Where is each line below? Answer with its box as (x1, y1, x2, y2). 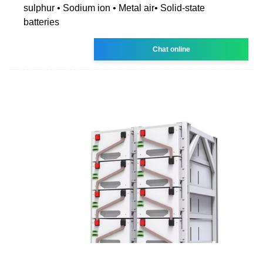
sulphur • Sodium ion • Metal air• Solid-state (23, 2, 205, 13)
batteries (23, 16, 59, 27)
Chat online (152, 45, 190, 53)
